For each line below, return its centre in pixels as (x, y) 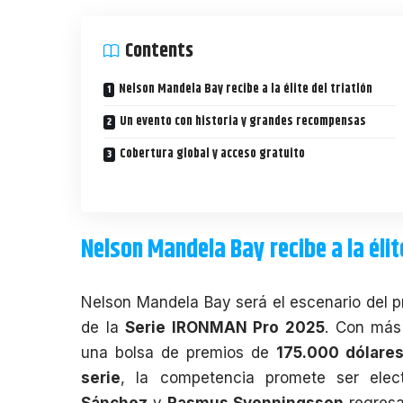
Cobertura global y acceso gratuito (213, 153)
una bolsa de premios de (179, 352)
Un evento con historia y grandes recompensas (243, 121)
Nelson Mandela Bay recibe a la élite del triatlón (246, 89)
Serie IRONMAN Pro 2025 (225, 327)
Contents (160, 51)
